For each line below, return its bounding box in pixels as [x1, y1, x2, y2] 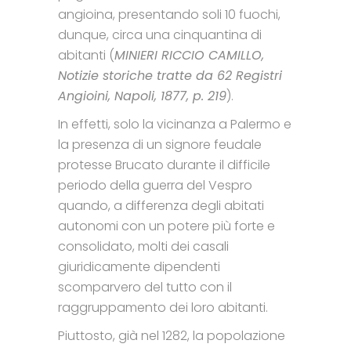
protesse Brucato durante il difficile [58, 155, 270, 174]
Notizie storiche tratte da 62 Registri [58, 66, 282, 85]
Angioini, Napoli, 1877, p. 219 [58, 86, 226, 105]
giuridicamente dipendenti [58, 257, 220, 276]
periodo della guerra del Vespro [58, 175, 252, 194]
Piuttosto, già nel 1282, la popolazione [58, 326, 285, 345]
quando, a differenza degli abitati [58, 196, 264, 215]
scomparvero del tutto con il [58, 277, 232, 296]
